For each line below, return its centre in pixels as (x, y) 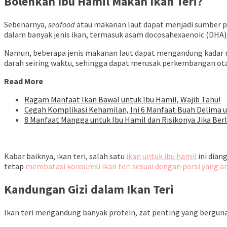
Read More (24, 81)
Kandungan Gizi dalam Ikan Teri (89, 189)
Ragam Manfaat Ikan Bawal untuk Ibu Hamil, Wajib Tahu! (122, 99)
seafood (62, 24)
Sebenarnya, (26, 24)
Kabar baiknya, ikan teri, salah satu (65, 156)
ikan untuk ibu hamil (161, 156)
